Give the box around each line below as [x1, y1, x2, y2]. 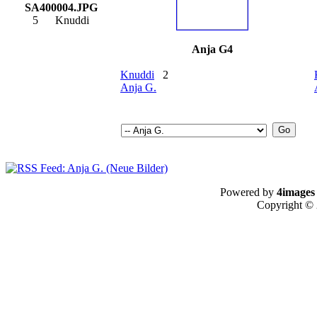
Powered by [219, 186, 277, 198]
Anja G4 [191, 43, 233, 55]
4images [276, 186, 315, 198]
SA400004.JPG [24, 1, 98, 13]
